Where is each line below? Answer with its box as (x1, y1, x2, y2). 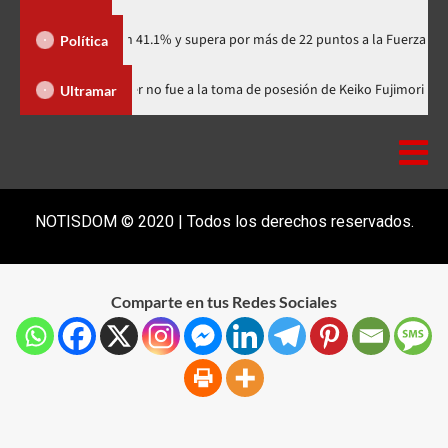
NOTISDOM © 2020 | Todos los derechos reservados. (34, 212, 414, 232)
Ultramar (60, 81, 117, 99)
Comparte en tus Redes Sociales (111, 292, 337, 312)
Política (60, 31, 108, 49)
